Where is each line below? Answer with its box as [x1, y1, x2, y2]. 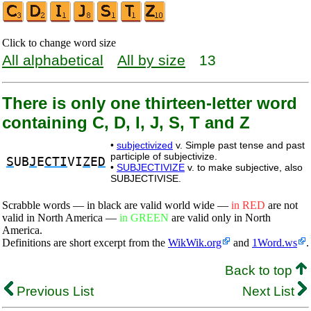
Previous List [13, 284, 94, 299]
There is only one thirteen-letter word [2, 94, 297, 112]
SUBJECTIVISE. [110, 173, 181, 184]
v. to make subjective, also [185, 162, 303, 173]
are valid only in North [169, 212, 271, 224]
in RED [231, 199, 265, 211]
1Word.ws [252, 237, 297, 249]
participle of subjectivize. [110, 151, 217, 162]
